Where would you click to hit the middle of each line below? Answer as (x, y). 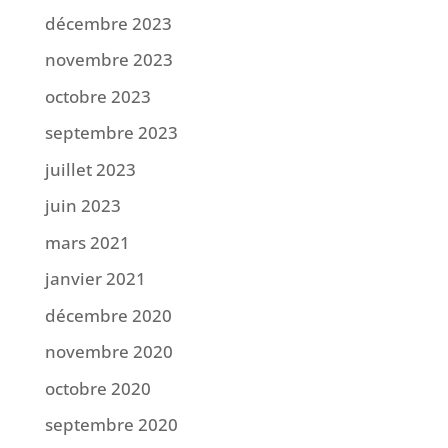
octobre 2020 (97, 388)
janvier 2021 (95, 279)
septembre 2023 (111, 133)
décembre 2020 (108, 315)
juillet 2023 (90, 169)
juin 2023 (82, 206)
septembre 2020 (111, 425)
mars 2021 (87, 242)
